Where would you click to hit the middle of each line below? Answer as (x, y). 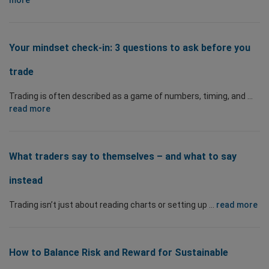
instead (26, 180)
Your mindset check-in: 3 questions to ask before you (130, 48)
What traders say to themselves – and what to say (123, 156)
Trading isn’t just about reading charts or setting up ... (113, 205)
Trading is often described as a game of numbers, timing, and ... (131, 96)
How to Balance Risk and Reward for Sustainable (119, 252)
